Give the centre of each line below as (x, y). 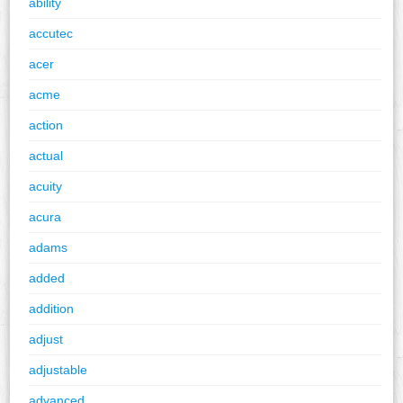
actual (46, 155)
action (46, 125)
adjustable (58, 369)
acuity (46, 186)
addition (52, 308)
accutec (51, 33)
